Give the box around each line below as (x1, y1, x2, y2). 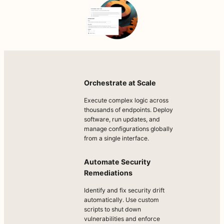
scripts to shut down (84, 205, 141, 213)
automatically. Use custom (84, 196, 159, 204)
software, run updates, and (84, 115, 160, 123)
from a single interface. (84, 134, 149, 142)
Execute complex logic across (84, 96, 168, 104)
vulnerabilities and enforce (84, 215, 160, 223)
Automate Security (84, 157, 150, 166)
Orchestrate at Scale (84, 78, 156, 87)
